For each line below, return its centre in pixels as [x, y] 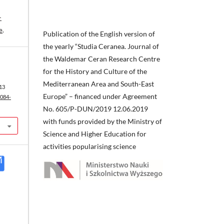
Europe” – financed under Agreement [100, 96]
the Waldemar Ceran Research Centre [101, 58]
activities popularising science [89, 146]
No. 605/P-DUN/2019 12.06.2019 [95, 108]
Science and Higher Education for [95, 133]
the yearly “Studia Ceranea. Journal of [101, 46]
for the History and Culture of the [95, 71]
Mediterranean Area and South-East [98, 83]
